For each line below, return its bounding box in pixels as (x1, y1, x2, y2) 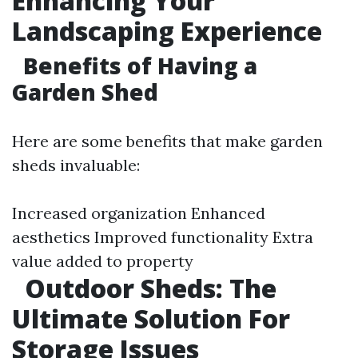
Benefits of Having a (18, 50, 257, 81)
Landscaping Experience (12, 14, 322, 48)
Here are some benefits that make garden (12, 131, 323, 151)
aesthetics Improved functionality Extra (12, 227, 313, 247)
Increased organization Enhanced (12, 203, 265, 223)
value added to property (12, 251, 193, 271)
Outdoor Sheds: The (18, 271, 276, 305)
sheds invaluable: (12, 155, 140, 175)
